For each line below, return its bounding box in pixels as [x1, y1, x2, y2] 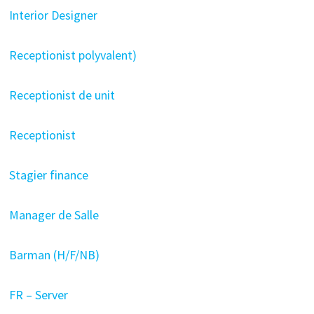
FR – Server [8, 287, 71, 303]
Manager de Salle [8, 207, 102, 223]
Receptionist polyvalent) [8, 47, 137, 63]
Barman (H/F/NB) [8, 247, 100, 263]
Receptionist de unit [8, 87, 118, 103]
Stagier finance [8, 167, 91, 183]
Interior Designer [8, 7, 100, 23]
